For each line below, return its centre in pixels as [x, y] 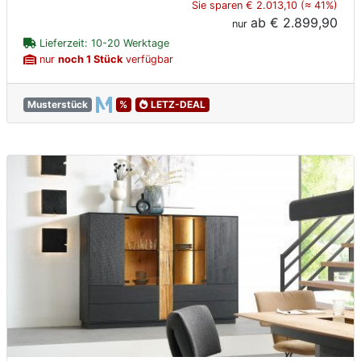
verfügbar [148, 60]
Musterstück [57, 105]
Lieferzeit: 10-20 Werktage [103, 44]
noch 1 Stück [90, 60]
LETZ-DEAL [176, 105]
